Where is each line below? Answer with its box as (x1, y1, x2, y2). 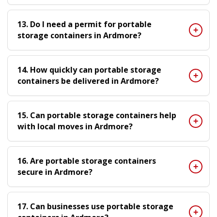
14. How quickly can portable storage (17, 64, 161, 75)
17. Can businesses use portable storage (17, 201, 173, 212)
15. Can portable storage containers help (17, 110, 176, 121)
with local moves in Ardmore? (17, 121, 133, 132)
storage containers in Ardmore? (17, 30, 141, 41)
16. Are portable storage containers (17, 155, 156, 166)
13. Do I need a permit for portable (17, 19, 152, 30)
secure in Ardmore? (17, 167, 93, 177)
